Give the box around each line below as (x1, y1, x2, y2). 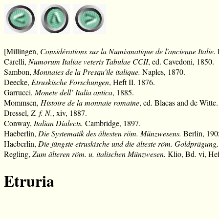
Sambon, (4, 66, 33, 77)
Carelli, (4, 56, 28, 66)
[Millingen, (4, 46, 40, 56)
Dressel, (4, 108, 31, 118)
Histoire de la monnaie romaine (41, 97, 139, 108)
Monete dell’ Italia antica (35, 87, 112, 97)
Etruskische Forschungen (31, 77, 109, 87)
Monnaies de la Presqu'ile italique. (33, 66, 140, 77)
